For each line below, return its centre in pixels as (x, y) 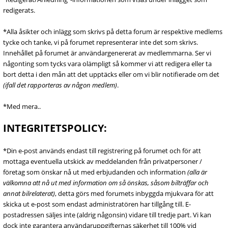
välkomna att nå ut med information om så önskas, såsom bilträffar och (106, 183)
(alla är (197, 172)
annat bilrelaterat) (29, 193)
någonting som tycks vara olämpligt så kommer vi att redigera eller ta (107, 64)
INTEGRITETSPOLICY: (55, 128)
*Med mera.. (22, 106)
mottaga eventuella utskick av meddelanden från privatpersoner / (103, 161)
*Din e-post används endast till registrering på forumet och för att (102, 151)
